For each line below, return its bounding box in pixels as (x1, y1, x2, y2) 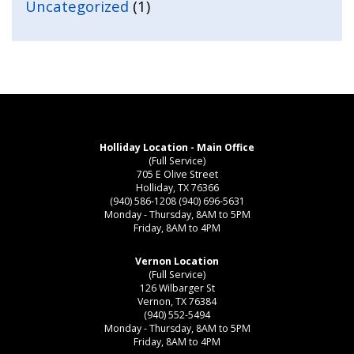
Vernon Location (135, 254, 219, 268)
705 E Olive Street (136, 168, 218, 182)
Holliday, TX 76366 (135, 181, 219, 195)
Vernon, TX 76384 (137, 294, 217, 308)
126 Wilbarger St (139, 281, 215, 295)
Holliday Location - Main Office (100, 141, 254, 155)
